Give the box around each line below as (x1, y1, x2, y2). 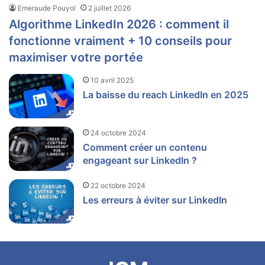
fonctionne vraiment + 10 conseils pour (9, 33, 232, 48)
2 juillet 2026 (88, 3, 131, 12)
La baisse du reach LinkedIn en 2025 (83, 88, 249, 101)
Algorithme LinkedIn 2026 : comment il (9, 17, 230, 31)
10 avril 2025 (91, 75, 134, 85)
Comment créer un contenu (83, 141, 208, 153)
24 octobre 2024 (91, 128, 147, 137)
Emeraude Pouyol (18, 3, 76, 12)
